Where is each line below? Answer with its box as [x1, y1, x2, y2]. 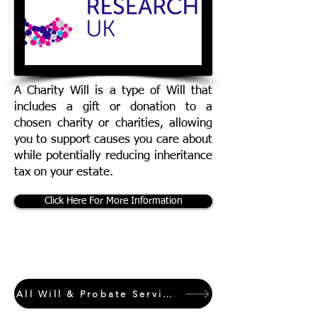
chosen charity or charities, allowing [14, 117, 212, 129]
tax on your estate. [14, 166, 113, 178]
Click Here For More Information [44, 196, 183, 206]
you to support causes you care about [14, 134, 212, 146]
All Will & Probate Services [163, 288, 172, 299]
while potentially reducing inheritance [14, 150, 212, 162]
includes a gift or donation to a [14, 101, 212, 113]
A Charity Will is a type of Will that [14, 85, 212, 97]
